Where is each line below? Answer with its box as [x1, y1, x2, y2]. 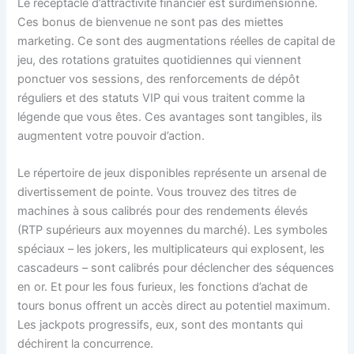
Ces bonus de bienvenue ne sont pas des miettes [17, 14, 284, 29]
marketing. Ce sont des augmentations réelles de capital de [17, 33, 336, 48]
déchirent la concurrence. [17, 337, 154, 352]
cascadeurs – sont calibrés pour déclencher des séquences [17, 261, 335, 276]
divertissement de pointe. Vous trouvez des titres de [17, 185, 297, 200]
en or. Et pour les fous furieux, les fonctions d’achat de [17, 280, 308, 295]
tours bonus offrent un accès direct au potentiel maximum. [17, 299, 331, 314]
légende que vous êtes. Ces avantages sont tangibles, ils [17, 109, 323, 124]
